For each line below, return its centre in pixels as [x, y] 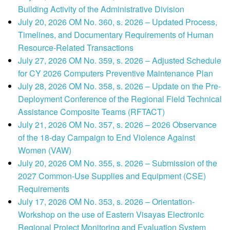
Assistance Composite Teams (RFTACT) [91, 112]
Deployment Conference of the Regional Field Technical [120, 99]
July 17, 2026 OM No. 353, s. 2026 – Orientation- [106, 202]
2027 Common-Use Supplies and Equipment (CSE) [112, 176]
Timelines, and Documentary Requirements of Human [116, 35]
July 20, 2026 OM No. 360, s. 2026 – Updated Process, [118, 22]
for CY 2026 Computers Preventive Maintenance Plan [116, 73]
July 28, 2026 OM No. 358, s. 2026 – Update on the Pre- [119, 86]
